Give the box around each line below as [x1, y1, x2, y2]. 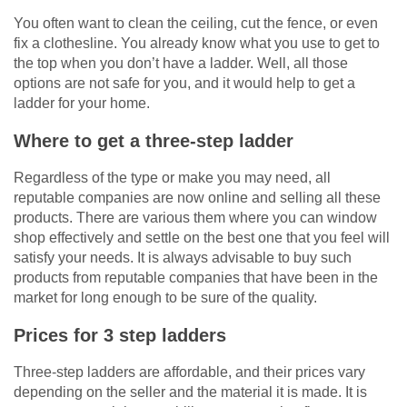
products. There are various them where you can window [14, 210, 377, 226]
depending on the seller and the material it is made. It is [14, 384, 367, 401]
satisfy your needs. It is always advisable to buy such [14, 250, 352, 266]
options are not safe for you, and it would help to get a [14, 75, 355, 92]
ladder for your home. [14, 95, 150, 112]
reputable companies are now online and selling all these [14, 190, 381, 206]
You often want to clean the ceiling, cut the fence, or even [14, 15, 378, 32]
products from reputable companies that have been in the [14, 270, 378, 286]
